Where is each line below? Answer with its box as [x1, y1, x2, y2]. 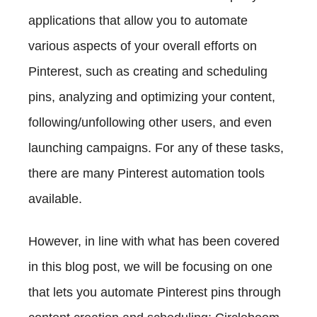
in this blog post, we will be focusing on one [28, 260, 272, 275]
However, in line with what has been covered [28, 234, 279, 249]
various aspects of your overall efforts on [28, 39, 257, 54]
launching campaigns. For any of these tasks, [28, 141, 284, 156]
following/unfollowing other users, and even [28, 115, 272, 130]
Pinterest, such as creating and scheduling [28, 64, 267, 79]
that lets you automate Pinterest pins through [28, 285, 281, 300]
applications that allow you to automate [28, 13, 248, 28]
